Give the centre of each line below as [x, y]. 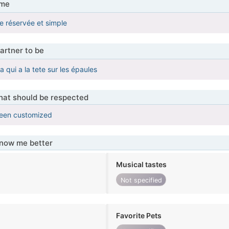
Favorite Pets [139, 216]
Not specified [141, 180]
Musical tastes [142, 165]
